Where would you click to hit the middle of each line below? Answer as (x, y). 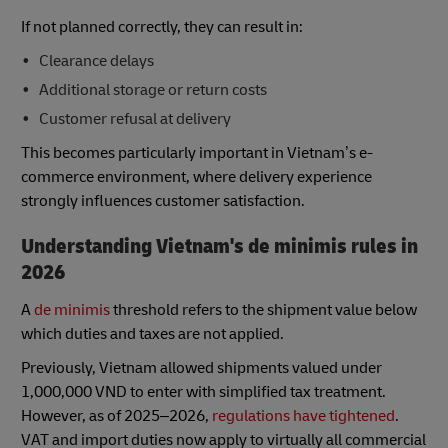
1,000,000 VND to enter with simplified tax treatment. (203, 392)
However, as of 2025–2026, (116, 416)
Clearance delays (96, 60)
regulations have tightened (303, 416)
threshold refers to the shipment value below (263, 310)
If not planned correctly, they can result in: (162, 26)
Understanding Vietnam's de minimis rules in (219, 246)
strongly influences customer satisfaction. (163, 200)
